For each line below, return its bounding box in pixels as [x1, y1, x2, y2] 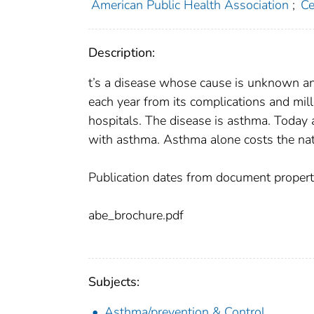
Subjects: [88, 273, 139, 291]
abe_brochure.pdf [88, 207, 184, 224]
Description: [88, 44, 155, 62]
